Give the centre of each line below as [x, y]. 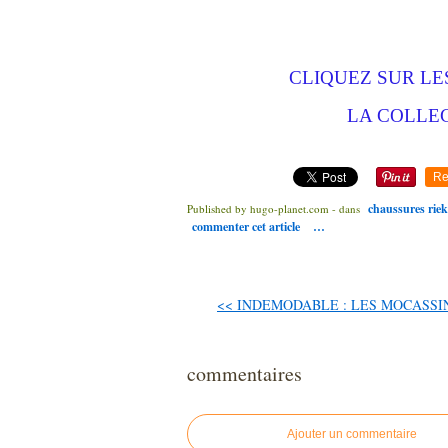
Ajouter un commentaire [352, 434]
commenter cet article [247, 226]
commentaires [244, 373]
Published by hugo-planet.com [258, 208]
